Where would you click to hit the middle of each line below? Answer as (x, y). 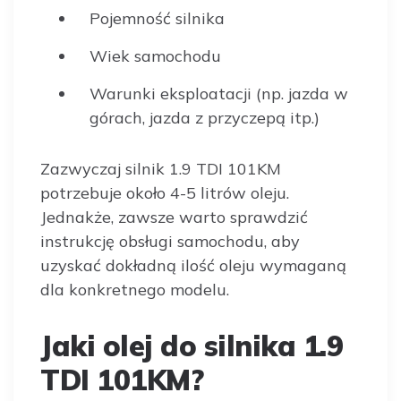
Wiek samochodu (155, 56)
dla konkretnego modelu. (135, 290)
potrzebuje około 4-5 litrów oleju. (165, 193)
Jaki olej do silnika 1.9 (192, 346)
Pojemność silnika (157, 18)
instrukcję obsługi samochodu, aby (170, 241)
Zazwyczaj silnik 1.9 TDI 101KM (161, 169)
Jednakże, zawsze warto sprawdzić (174, 217)
